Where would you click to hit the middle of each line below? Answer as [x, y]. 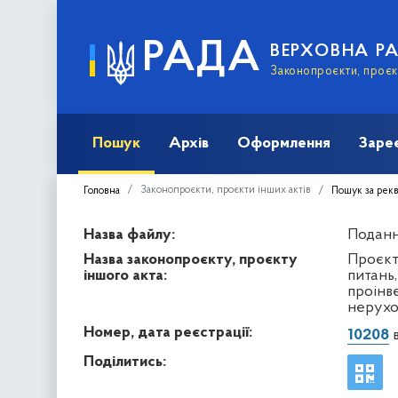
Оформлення [284, 143]
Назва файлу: [129, 235]
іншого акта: [125, 275]
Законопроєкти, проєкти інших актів [226, 190]
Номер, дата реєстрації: [168, 332]
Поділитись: [125, 362]
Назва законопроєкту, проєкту [191, 259]
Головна [102, 191]
